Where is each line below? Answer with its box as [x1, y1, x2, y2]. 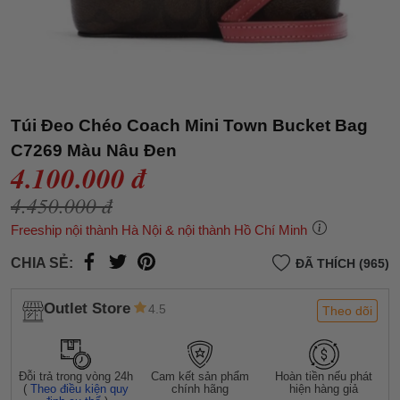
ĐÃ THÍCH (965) [296, 255, 389, 271]
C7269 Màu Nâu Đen [11, 141, 177, 160]
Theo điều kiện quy [30, 382, 129, 396]
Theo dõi [322, 303, 372, 318]
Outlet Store [44, 299, 130, 317]
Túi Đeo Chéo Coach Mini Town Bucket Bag [11, 116, 368, 135]
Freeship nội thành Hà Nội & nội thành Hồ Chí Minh [11, 222, 307, 237]
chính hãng [171, 382, 229, 396]
